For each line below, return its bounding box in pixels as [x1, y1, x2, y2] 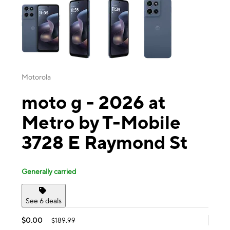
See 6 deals [26, 196, 62, 205]
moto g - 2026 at [22, 91, 165, 113]
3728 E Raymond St [22, 131, 187, 154]
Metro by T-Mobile [22, 111, 181, 133]
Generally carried [22, 167, 76, 176]
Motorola [22, 73, 51, 82]
